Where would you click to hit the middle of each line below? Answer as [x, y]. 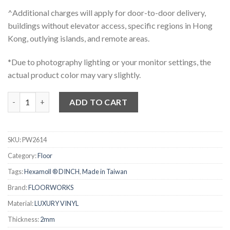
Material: [21, 203]
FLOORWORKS [51, 187]
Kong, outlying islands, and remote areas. [79, 39]
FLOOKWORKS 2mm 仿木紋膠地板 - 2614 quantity [93, 97]
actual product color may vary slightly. [74, 74]
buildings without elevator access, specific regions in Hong [110, 26]
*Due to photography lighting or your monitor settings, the [109, 62]
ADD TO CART [99, 102]
